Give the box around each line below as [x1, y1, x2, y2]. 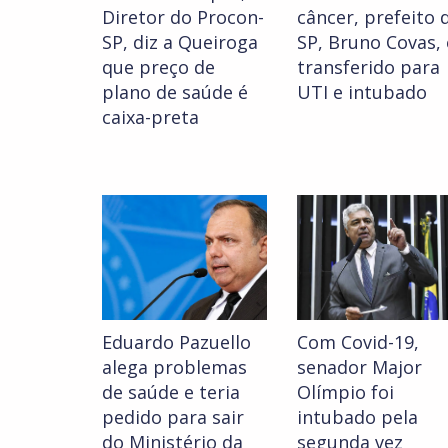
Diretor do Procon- [102, 5, 264, 30]
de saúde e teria [102, 380, 240, 405]
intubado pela [297, 405, 418, 430]
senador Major [297, 355, 422, 380]
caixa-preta [102, 105, 199, 130]
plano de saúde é [102, 80, 248, 105]
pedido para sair [102, 405, 244, 430]
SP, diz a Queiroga [102, 30, 258, 55]
